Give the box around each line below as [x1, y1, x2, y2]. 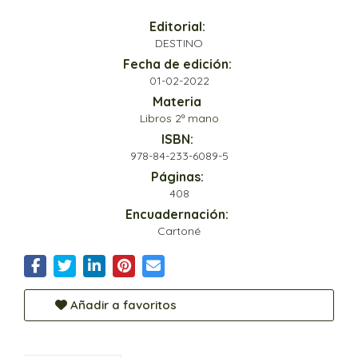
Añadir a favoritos [67, 297, 177, 313]
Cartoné [157, 224, 201, 239]
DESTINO [155, 36, 203, 51]
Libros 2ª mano [139, 111, 219, 126]
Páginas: [150, 169, 204, 185]
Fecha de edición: [122, 56, 232, 73]
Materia [153, 93, 201, 110]
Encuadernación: [125, 206, 229, 223]
